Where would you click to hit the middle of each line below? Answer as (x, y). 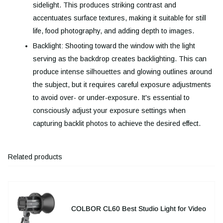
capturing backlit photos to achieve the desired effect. (117, 123)
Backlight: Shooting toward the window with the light (114, 46)
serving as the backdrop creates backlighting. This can (120, 58)
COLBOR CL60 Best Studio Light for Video (138, 209)
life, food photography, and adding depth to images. (113, 31)
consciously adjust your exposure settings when (109, 110)
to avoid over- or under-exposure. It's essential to (111, 97)
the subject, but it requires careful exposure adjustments (122, 84)
